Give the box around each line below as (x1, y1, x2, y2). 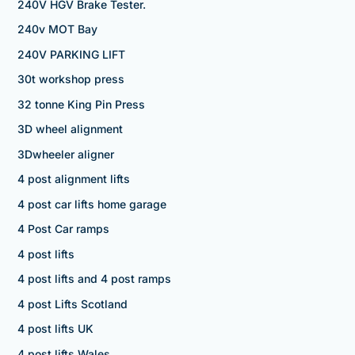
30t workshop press (17, 72, 124, 86)
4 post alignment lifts (17, 172, 130, 186)
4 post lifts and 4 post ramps (17, 272, 171, 286)
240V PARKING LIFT (17, 47, 125, 61)
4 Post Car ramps (17, 222, 109, 236)
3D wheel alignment (17, 122, 123, 136)
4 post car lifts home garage (17, 197, 166, 211)
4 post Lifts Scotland (17, 296, 128, 311)
